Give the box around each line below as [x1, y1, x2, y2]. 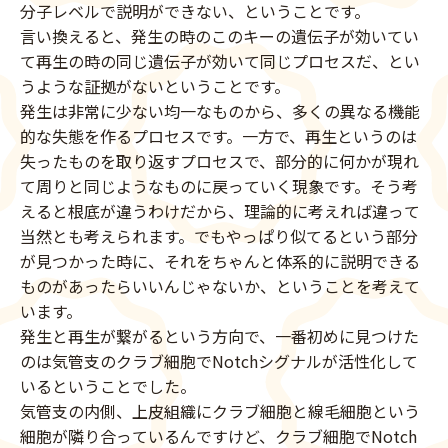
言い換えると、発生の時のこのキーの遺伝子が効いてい [20, 24, 419, 49]
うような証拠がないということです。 [20, 74, 290, 99]
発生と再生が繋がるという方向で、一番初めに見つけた [20, 324, 419, 349]
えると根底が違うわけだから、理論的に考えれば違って [20, 199, 420, 224]
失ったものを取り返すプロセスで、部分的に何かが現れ [20, 149, 419, 174]
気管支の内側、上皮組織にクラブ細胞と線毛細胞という [20, 399, 420, 424]
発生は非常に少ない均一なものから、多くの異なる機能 [20, 99, 420, 124]
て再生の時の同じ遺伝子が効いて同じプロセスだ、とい [20, 49, 420, 74]
